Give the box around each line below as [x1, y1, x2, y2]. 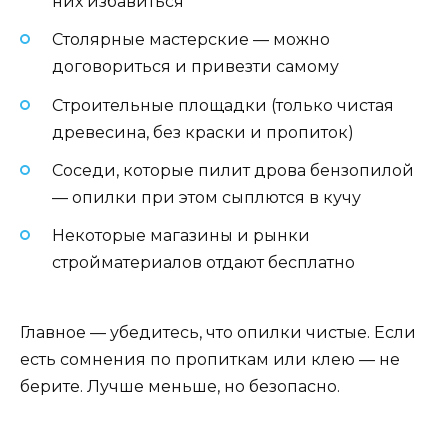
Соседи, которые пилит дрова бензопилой [52, 160, 414, 180]
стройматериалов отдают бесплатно [52, 252, 355, 272]
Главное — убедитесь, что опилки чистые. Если [20, 323, 416, 343]
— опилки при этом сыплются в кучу [52, 187, 361, 207]
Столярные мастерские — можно [52, 30, 330, 50]
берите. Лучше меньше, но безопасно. [20, 377, 340, 397]
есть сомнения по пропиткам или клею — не [20, 350, 400, 370]
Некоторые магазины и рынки [52, 225, 310, 245]
